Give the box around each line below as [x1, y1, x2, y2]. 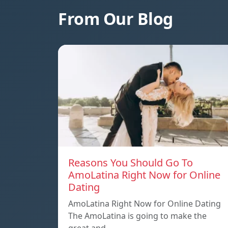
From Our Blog [58, 8, 173, 30]
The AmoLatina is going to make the [68, 210, 207, 222]
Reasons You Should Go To [68, 156, 193, 170]
